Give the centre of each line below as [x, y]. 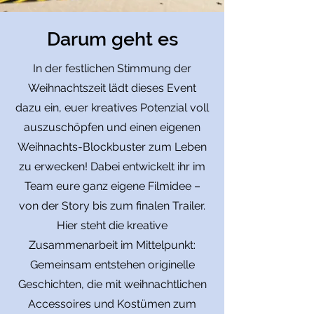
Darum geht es [112, 39]
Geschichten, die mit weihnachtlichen [112, 284]
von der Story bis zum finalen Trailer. [112, 206]
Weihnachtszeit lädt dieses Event [112, 88]
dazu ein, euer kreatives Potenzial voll [112, 108]
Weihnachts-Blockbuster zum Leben [112, 147]
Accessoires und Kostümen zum [112, 304]
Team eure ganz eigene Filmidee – [112, 186]
